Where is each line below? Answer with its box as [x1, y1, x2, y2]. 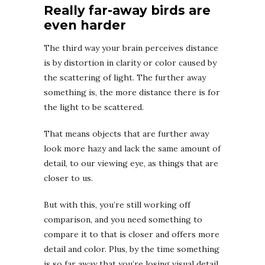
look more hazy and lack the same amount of [44, 143, 221, 154]
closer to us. [44, 172, 93, 183]
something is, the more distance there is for [44, 86, 220, 98]
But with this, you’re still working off [44, 199, 190, 210]
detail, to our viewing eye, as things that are [44, 157, 218, 169]
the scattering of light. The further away [44, 72, 206, 83]
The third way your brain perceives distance [44, 42, 218, 53]
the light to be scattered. [44, 101, 144, 112]
